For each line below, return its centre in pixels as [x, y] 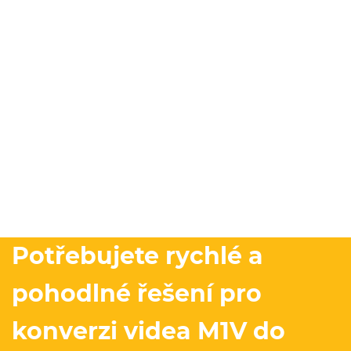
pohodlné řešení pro [137, 294]
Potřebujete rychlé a [138, 256]
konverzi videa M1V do [148, 331]
